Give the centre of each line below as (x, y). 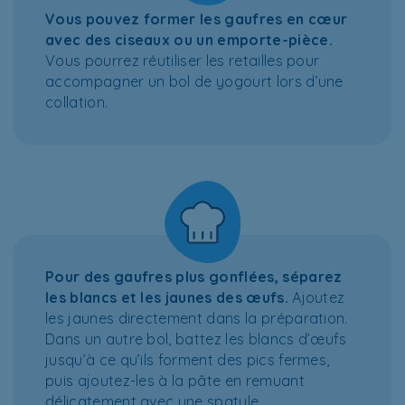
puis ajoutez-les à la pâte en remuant (175, 381)
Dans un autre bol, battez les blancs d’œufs (196, 339)
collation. (77, 103)
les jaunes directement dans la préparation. (197, 319)
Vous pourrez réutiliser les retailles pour (183, 61)
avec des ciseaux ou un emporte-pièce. (189, 40)
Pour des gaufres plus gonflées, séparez (194, 277)
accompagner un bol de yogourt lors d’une (194, 82)
